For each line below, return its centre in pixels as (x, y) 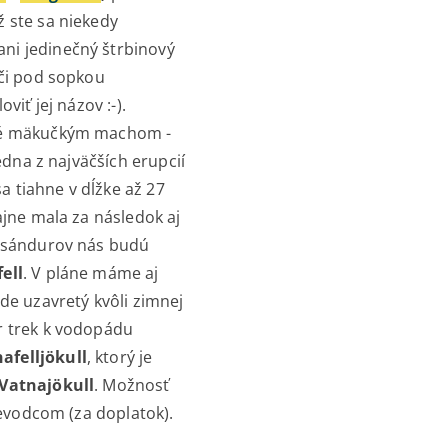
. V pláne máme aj (90, 273)
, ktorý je (119, 357)
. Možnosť (132, 385)
